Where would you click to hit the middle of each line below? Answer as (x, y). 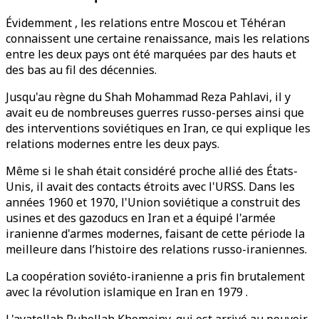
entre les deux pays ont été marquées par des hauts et (151, 54)
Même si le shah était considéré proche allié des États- (152, 171)
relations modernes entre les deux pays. (113, 144)
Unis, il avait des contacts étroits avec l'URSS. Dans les (150, 187)
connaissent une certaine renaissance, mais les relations (158, 38)
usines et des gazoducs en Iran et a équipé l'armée (141, 218)
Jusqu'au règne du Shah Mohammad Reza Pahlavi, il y (148, 97)
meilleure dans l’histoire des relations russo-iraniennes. (156, 249)
